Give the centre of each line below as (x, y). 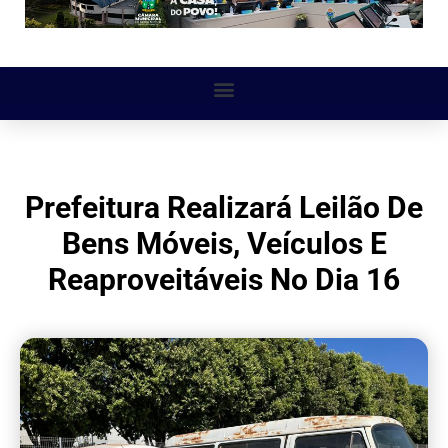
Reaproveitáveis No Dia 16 (224, 280)
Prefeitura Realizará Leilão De (224, 208)
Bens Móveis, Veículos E (224, 244)
